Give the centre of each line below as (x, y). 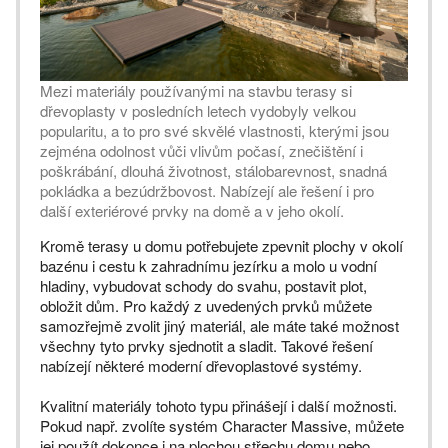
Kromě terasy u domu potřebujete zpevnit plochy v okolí (221, 246)
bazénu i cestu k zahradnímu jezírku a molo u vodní (208, 266)
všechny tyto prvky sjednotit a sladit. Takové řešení (206, 346)
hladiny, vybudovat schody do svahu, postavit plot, (203, 286)
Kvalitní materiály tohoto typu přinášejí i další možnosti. (218, 406)
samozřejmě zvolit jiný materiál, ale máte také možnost (219, 326)
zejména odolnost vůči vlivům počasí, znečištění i (201, 151)
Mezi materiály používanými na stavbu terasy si (196, 91)
